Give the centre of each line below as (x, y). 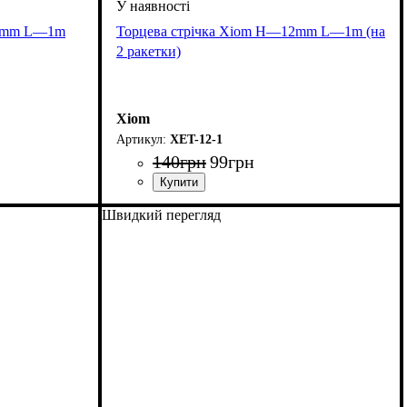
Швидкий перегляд (161, 215)
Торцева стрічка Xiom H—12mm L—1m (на (251, 32)
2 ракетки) (149, 52)
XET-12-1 (196, 140)
